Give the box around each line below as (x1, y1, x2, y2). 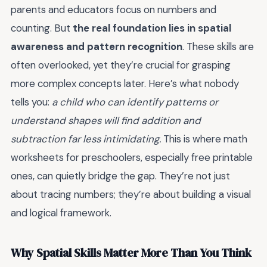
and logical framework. (11, 206, 111, 220)
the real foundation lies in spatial (73, 21, 231, 35)
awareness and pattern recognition (11, 40, 182, 54)
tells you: (11, 95, 52, 109)
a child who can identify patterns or (52, 95, 218, 109)
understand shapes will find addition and (11, 114, 201, 128)
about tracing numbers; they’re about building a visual (11, 188, 251, 201)
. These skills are (182, 40, 254, 54)
